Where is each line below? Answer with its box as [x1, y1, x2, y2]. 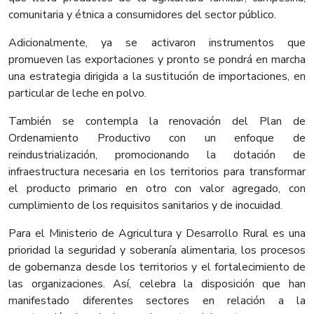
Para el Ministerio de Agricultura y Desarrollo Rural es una [8, 226, 306, 242]
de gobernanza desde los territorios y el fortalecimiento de [8, 259, 306, 275]
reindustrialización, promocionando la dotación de [8, 147, 306, 163]
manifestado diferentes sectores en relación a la [8, 293, 306, 309]
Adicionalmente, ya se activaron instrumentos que [8, 35, 306, 51]
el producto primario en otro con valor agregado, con [8, 181, 306, 197]
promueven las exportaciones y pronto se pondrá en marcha [8, 52, 306, 68]
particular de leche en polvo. [8, 86, 146, 102]
